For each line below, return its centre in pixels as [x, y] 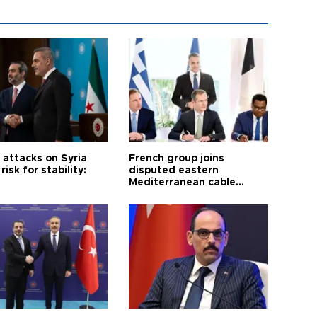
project [148, 195]
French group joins [177, 158]
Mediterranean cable [183, 183]
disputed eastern [174, 171]
